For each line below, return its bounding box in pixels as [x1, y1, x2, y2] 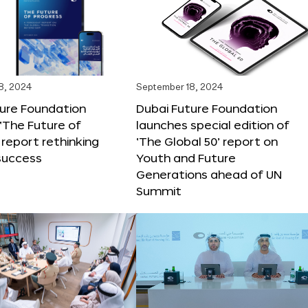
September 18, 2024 [136, 82, 223, 92]
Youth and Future [136, 151, 236, 164]
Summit [136, 184, 181, 197]
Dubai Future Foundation [136, 101, 277, 115]
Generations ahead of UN [136, 167, 282, 181]
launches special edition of [136, 118, 289, 131]
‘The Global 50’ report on [136, 134, 278, 148]
